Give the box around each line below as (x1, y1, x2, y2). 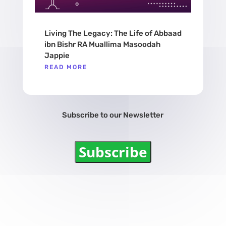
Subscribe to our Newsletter (62, 110, 164, 120)
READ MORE (44, 64, 87, 71)
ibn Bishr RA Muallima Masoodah (44, 40, 160, 49)
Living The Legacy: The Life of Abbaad (44, 29, 182, 38)
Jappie (44, 51, 70, 61)
